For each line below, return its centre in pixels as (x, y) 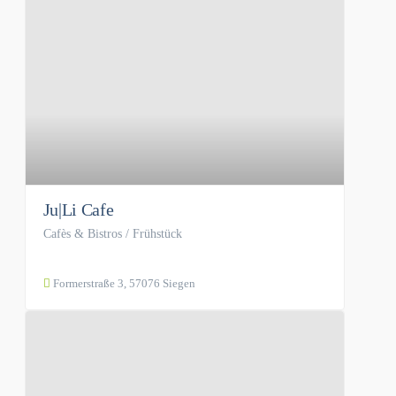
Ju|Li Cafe (78, 210)
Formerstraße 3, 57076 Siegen (122, 284)
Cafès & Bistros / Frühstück (112, 234)
